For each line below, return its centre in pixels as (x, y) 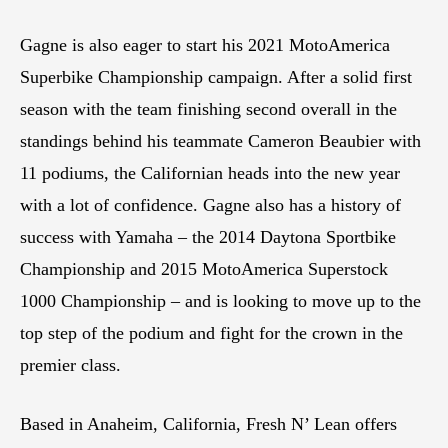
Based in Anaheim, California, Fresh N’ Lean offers (208, 423)
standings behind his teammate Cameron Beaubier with (220, 140)
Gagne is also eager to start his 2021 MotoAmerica (205, 44)
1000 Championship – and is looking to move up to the (220, 300)
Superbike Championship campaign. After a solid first (216, 76)
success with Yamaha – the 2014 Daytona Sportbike (208, 236)
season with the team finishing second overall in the (208, 108)
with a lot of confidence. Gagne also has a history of (210, 204)
